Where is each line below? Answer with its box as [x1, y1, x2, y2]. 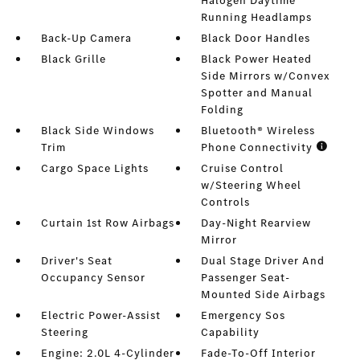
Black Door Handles [201, 31, 311, 46]
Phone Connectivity [201, 140, 317, 155]
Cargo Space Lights [40, 161, 149, 176]
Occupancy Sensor [40, 270, 145, 285]
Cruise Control [201, 161, 284, 176]
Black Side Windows [40, 123, 154, 138]
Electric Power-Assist [40, 308, 161, 323]
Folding [201, 102, 244, 117]
